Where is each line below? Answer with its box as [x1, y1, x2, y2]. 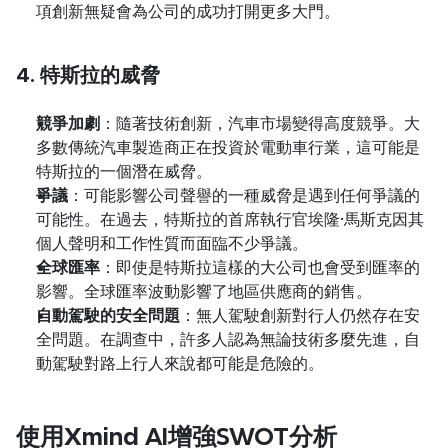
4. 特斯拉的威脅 [16, 63, 160, 87]
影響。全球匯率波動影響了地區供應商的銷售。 [36, 281, 372, 301]
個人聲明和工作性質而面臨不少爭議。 [36, 233, 308, 253]
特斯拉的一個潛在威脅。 [36, 161, 212, 181]
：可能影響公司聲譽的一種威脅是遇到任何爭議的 [68, 185, 420, 205]
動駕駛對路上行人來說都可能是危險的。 [36, 353, 324, 373]
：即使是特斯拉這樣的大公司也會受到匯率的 [100, 257, 420, 277]
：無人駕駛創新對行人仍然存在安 [180, 305, 420, 325]
